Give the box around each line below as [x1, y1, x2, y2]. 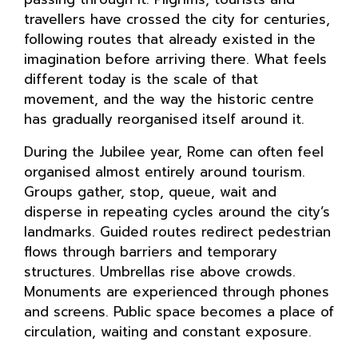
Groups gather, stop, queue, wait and [24, 181, 276, 202]
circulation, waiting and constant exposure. [24, 320, 312, 342]
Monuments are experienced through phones [24, 280, 329, 302]
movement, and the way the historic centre [24, 88, 314, 109]
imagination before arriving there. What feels [24, 48, 327, 70]
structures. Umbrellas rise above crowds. [24, 261, 296, 282]
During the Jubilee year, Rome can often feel [24, 141, 324, 162]
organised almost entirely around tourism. [24, 161, 305, 182]
